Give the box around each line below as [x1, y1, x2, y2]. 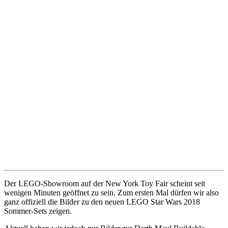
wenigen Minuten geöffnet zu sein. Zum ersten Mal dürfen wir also [4, 188, 219, 197]
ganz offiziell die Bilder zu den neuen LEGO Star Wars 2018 [4, 197, 200, 207]
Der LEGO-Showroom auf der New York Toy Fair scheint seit [4, 179, 205, 188]
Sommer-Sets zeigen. [4, 207, 72, 216]
